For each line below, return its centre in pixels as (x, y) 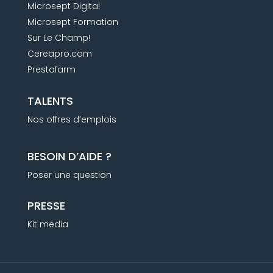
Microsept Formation (73, 22)
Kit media (48, 224)
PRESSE (46, 205)
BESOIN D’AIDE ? (69, 156)
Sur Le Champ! (58, 37)
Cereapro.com (59, 53)
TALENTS (50, 101)
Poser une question (69, 175)
